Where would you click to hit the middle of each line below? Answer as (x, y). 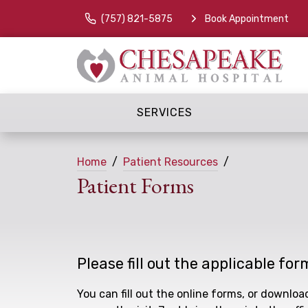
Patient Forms (135, 185)
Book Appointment (246, 19)
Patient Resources (170, 162)
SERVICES (164, 112)
